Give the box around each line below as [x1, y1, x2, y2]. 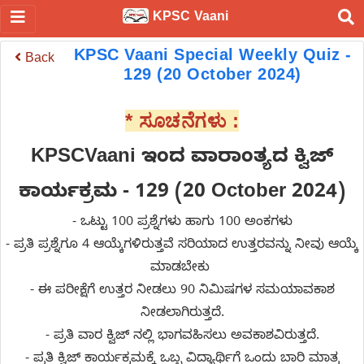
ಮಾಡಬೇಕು [150, 260, 214, 278]
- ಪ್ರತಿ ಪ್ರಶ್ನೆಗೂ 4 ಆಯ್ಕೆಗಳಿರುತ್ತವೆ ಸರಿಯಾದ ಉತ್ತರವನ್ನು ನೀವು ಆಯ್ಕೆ [6, 237, 358, 255]
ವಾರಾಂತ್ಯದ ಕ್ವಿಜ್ [190, 146, 334, 172]
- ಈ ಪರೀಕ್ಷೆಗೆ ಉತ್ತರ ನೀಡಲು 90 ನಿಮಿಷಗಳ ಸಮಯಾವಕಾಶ [29, 283, 335, 301]
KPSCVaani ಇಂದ [30, 146, 191, 172]
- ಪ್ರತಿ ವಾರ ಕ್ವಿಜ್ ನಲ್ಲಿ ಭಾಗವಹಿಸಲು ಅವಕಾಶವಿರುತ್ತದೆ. [45, 328, 319, 346]
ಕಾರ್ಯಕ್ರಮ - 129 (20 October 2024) [19, 181, 345, 207]
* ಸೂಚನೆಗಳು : [124, 110, 240, 132]
